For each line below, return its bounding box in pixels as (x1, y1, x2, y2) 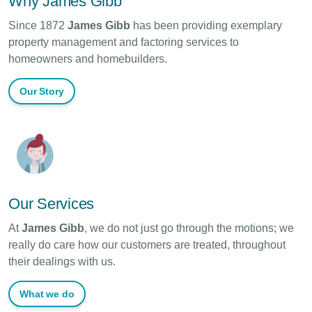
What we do (19, 288, 75, 299)
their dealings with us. (8, 255, 116, 267)
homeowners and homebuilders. (8, 52, 167, 65)
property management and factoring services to (8, 36, 239, 48)
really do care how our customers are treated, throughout (8, 238, 286, 251)
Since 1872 (8, 19, 68, 31)
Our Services (8, 194, 94, 212)
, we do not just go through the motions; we (84, 221, 294, 234)
